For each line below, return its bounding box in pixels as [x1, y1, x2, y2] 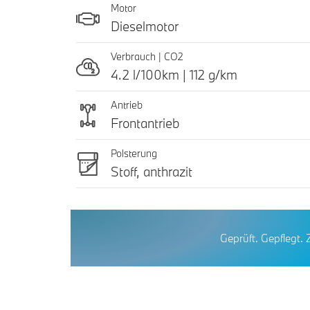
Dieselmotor [111, 18, 179, 35]
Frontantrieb [111, 115, 180, 132]
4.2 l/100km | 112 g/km [111, 66, 237, 84]
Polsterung [111, 147, 157, 161]
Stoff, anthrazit [111, 163, 192, 181]
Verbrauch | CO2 [111, 50, 186, 64]
